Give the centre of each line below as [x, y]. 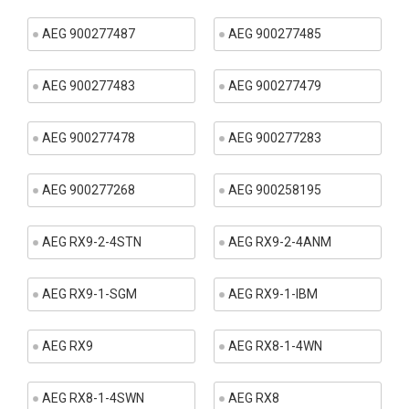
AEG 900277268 [89, 190]
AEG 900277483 [89, 86]
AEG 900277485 [275, 34]
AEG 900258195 [275, 190]
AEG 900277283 [275, 138]
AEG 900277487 [89, 34]
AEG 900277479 [275, 86]
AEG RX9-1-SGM [89, 294]
